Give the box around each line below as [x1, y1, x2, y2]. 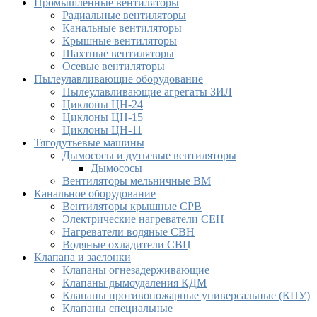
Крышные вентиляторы [62, 35, 177, 47]
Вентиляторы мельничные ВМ [62, 175, 211, 188]
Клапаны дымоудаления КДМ [62, 277, 207, 289]
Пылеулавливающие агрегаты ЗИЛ [62, 86, 232, 98]
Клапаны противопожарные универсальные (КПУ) [62, 289, 310, 302]
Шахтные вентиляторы [62, 47, 174, 60]
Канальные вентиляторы [62, 22, 182, 35]
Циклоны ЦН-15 [62, 111, 143, 124]
